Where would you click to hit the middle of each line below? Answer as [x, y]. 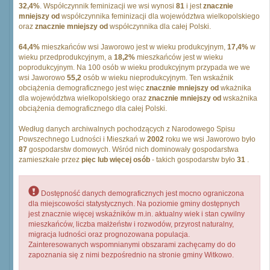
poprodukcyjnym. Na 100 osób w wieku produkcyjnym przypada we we [134, 67]
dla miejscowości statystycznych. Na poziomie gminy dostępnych [134, 204]
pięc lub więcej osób [116, 160]
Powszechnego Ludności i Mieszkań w [83, 139]
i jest [194, 6]
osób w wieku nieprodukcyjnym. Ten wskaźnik [157, 78]
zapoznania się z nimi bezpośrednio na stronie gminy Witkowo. [131, 255]
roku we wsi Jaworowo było [210, 139]
